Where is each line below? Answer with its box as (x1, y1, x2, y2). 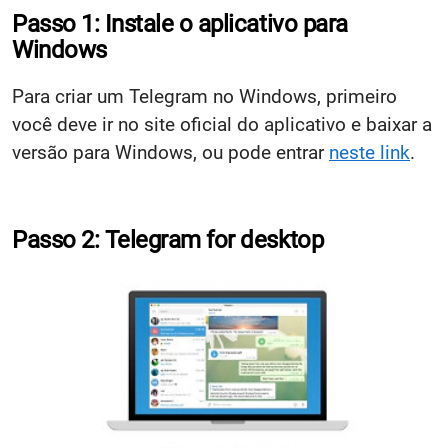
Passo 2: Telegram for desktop (12, 225, 324, 254)
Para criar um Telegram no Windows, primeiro (12, 84, 397, 108)
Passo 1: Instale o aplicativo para (12, 9, 348, 38)
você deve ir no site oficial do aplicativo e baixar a (12, 112, 432, 136)
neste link (329, 140, 410, 164)
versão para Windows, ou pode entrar (12, 140, 329, 164)
